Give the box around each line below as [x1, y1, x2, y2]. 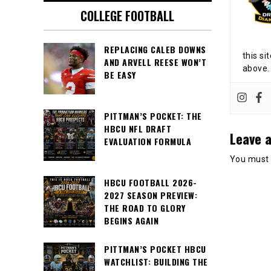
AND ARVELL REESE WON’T [104, 56, 206, 69]
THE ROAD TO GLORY [104, 201, 186, 215]
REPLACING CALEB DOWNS [104, 43, 206, 56]
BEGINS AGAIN [104, 214, 158, 227]
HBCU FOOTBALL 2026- [104, 176, 197, 189]
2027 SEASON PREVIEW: [104, 189, 197, 202]
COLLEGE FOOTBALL [80, 7, 175, 25]
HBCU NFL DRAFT [104, 122, 171, 135]
